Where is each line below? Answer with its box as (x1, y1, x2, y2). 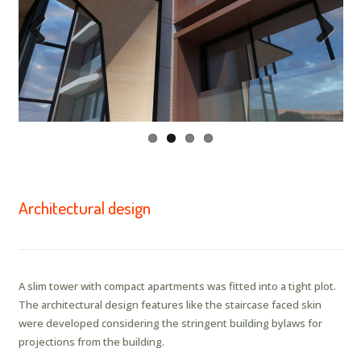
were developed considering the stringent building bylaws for (18, 315, 322, 330)
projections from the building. (18, 334, 164, 349)
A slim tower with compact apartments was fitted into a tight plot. (18, 278, 336, 293)
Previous (26, 48, 70, 64)
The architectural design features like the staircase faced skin (18, 297, 322, 312)
